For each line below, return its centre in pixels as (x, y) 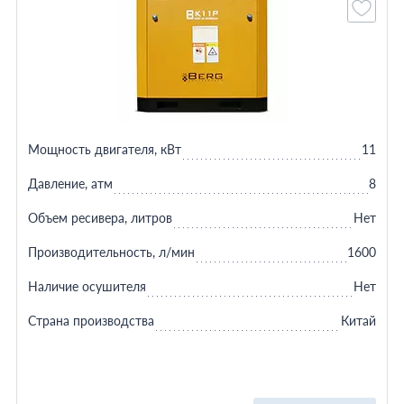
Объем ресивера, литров (100, 218)
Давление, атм (70, 184)
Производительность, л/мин (111, 252)
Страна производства (91, 321)
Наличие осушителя (87, 286)
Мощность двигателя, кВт (104, 149)
